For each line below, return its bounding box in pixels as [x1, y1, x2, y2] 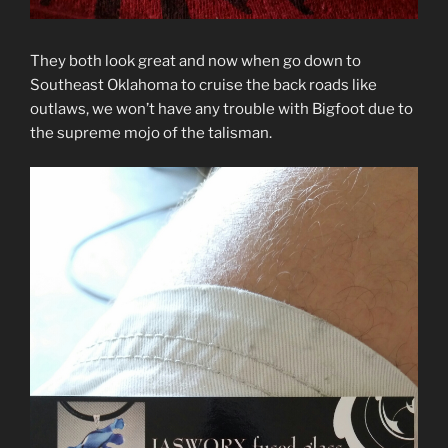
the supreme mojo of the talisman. [30, 123, 272, 142]
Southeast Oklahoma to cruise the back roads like [30, 75, 377, 94]
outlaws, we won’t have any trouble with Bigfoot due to [30, 99, 413, 118]
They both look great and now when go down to [30, 51, 361, 70]
